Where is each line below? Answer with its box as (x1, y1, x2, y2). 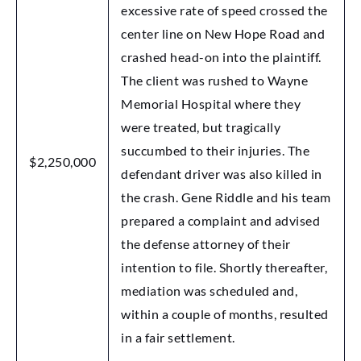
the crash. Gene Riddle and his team (121, 189, 331, 205)
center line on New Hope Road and (121, 25, 325, 41)
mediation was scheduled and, (121, 282, 297, 298)
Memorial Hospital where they (121, 95, 301, 111)
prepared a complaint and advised (121, 212, 320, 228)
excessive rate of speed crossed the (121, 2, 328, 18)
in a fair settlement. (121, 329, 235, 345)
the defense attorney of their (121, 235, 291, 251)
